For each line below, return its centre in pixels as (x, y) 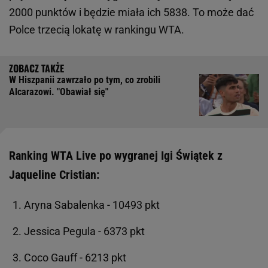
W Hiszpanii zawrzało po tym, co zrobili (85, 80)
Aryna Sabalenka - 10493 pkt (92, 205)
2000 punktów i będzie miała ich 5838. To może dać (131, 12)
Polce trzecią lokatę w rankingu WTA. (98, 29)
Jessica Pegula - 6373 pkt (84, 231)
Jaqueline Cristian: (54, 174)
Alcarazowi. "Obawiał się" (59, 92)
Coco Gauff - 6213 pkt (75, 257)
